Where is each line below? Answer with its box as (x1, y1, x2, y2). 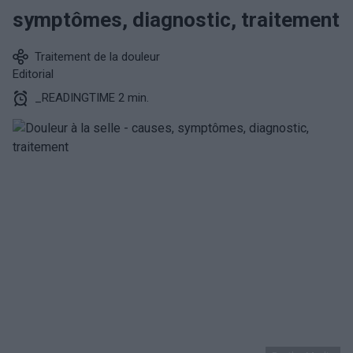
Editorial (13, 67, 54, 81)
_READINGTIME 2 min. (35, 91, 149, 105)
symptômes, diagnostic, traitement (13, 8, 340, 32)
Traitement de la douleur (35, 50, 160, 64)
